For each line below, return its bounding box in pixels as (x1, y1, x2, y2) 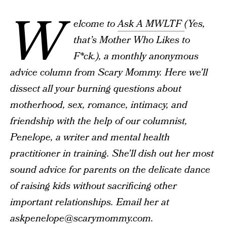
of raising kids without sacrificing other (10, 179, 177, 193)
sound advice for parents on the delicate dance (10, 163, 210, 177)
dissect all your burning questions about (10, 82, 181, 96)
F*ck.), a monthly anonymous (73, 50, 199, 63)
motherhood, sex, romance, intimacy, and (10, 98, 187, 112)
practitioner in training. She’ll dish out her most (10, 147, 214, 161)
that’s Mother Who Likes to (73, 33, 190, 47)
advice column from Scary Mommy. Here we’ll (10, 66, 208, 80)
